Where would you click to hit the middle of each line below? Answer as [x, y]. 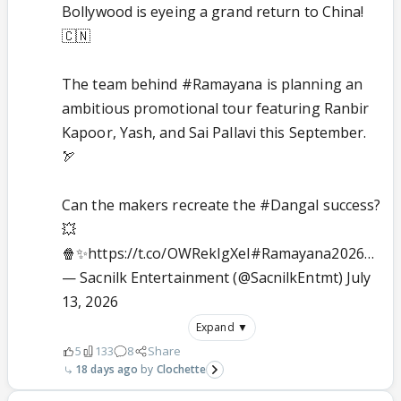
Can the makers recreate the [161, 205]
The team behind [122, 85]
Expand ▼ [222, 328]
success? [350, 205]
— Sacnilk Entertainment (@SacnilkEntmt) [205, 278]
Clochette [181, 370]
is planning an [313, 85]
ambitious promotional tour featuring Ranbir [216, 109]
